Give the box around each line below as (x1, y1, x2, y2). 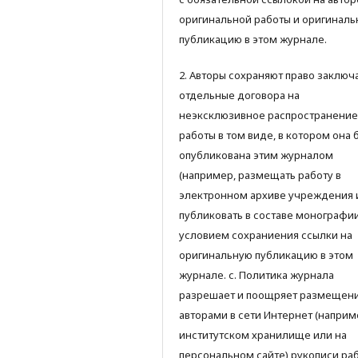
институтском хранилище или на (179, 327, 347, 342)
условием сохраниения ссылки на (179, 227, 352, 242)
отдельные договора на (179, 87, 300, 102)
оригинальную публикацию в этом (179, 247, 353, 262)
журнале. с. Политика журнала (179, 267, 334, 282)
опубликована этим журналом (179, 147, 333, 162)
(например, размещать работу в (179, 167, 341, 182)
